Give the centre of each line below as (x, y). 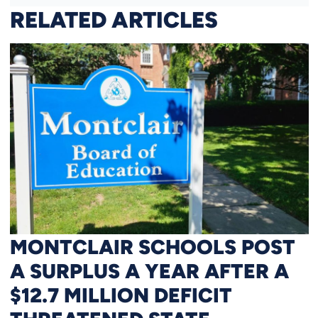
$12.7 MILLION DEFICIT (121, 294)
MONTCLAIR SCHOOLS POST (152, 246)
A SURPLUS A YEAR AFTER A (149, 270)
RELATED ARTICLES (114, 20)
